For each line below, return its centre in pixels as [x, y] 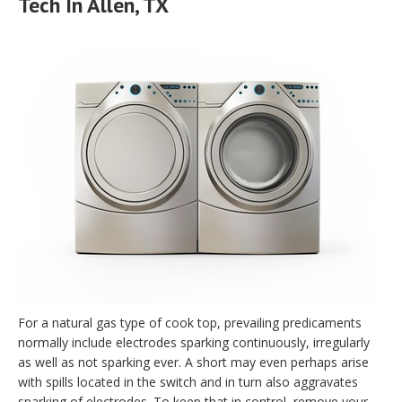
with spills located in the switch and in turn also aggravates [188, 382]
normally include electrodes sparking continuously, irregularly [194, 343]
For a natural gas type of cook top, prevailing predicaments [190, 323]
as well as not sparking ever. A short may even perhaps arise [193, 363]
